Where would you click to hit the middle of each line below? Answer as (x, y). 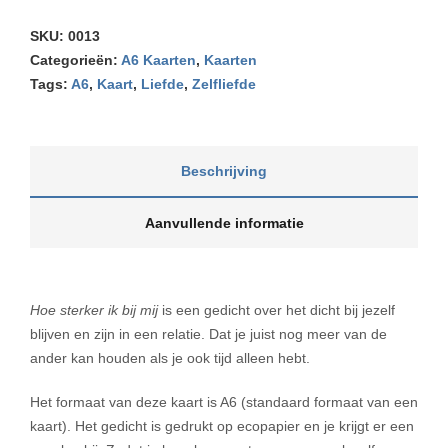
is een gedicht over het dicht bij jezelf (278, 310)
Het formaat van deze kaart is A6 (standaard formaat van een (224, 402)
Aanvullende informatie (224, 223)
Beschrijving (224, 171)
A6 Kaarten (158, 60)
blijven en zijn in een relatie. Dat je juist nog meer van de (208, 334)
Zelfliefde (224, 84)
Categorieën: (75, 60)
